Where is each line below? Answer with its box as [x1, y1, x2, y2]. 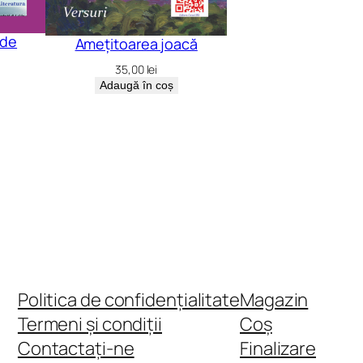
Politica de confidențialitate [17, 288, 240, 313]
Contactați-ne [17, 336, 135, 361]
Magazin [240, 288, 309, 313]
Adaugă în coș [99, 78, 173, 92]
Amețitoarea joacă [75, 33, 198, 53]
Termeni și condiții [17, 312, 162, 337]
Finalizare [240, 336, 316, 361]
